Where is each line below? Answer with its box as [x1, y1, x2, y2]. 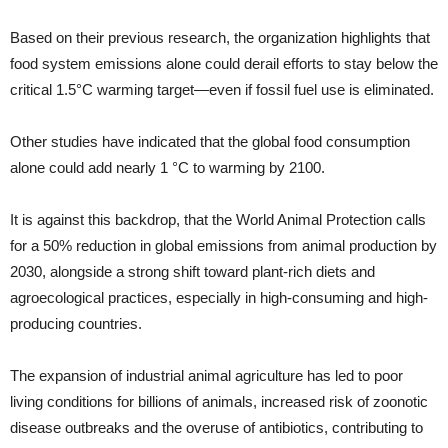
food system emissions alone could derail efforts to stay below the [10, 55, 438, 72]
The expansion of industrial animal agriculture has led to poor [10, 367, 403, 384]
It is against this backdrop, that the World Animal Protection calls [10, 211, 426, 228]
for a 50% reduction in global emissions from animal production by [10, 237, 437, 254]
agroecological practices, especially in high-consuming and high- [10, 289, 428, 306]
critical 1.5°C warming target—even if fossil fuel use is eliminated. [10, 81, 434, 98]
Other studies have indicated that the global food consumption [10, 133, 410, 150]
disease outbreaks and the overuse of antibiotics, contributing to [10, 419, 423, 436]
